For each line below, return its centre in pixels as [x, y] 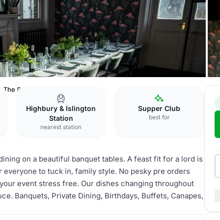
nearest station [61, 127]
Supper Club [159, 108]
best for [159, 117]
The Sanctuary [25, 89]
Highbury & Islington [61, 108]
